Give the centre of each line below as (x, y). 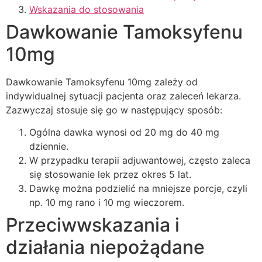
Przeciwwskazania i (93, 225)
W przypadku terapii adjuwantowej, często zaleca (140, 161)
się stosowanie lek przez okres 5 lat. (110, 175)
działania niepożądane (105, 247)
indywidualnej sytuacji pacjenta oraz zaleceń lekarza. (123, 96)
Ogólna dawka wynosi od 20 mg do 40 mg (124, 132)
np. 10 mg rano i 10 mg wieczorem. (107, 203)
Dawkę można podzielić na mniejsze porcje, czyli (138, 189)
